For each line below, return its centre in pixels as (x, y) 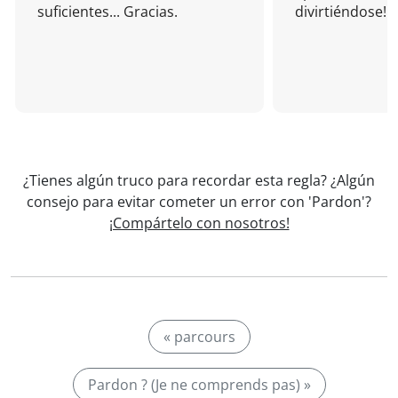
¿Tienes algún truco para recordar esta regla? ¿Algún (199, 180)
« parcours (199, 337)
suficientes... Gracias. (107, 12)
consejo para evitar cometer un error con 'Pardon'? (199, 202)
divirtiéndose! (341, 12)
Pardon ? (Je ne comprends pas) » (199, 385)
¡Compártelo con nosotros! (199, 223)
